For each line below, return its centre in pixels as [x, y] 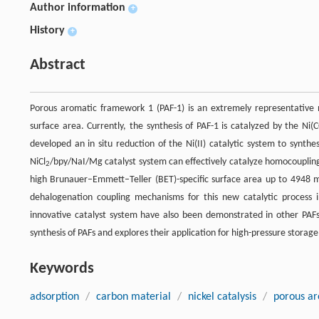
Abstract [58, 65]
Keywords [62, 268]
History [47, 30]
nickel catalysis [222, 297]
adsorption [54, 297]
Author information [78, 7]
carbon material [134, 297]
